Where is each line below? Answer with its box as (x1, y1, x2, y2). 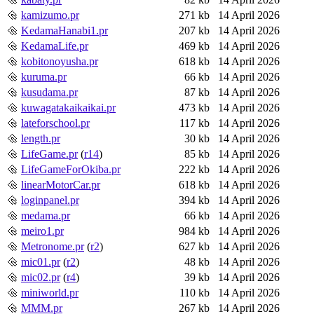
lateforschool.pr (21, 116, 90, 129)
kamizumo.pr (21, 8, 79, 21)
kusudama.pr (21, 86, 78, 98)
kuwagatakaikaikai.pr (21, 101, 116, 114)
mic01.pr (21, 255, 60, 268)
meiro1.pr (21, 224, 64, 237)
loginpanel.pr (21, 193, 79, 206)
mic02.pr (21, 271, 60, 283)
